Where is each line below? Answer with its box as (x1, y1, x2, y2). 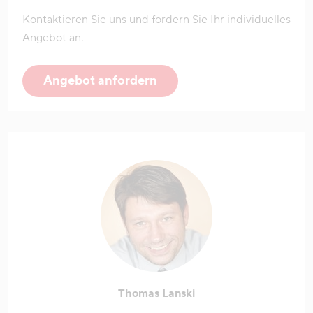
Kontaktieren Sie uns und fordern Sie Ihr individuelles (22, 12, 291, 27)
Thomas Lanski (118, 286, 195, 300)
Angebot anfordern (43, 72, 157, 89)
